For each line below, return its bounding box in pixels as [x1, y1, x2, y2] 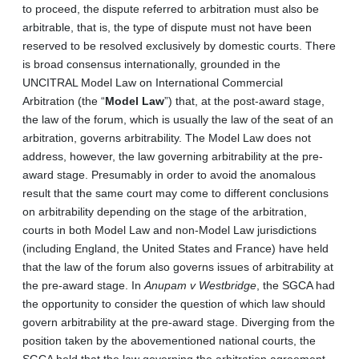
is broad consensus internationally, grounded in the [22, 57, 280, 71]
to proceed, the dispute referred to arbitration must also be [22, 2, 319, 15]
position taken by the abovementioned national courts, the [22, 333, 316, 347]
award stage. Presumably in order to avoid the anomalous [22, 167, 316, 181]
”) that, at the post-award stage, [164, 94, 325, 107]
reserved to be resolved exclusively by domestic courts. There [22, 38, 336, 52]
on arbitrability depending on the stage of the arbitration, [22, 204, 307, 218]
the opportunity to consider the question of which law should [22, 296, 325, 310]
